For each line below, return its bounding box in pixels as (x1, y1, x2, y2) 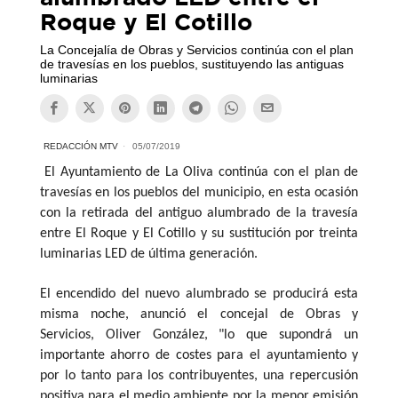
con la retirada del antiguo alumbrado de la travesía (39, 205, 359, 220)
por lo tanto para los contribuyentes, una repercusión (39, 368, 359, 383)
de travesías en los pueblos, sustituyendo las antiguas (39, 56, 344, 71)
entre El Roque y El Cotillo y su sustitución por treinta (39, 226, 359, 241)
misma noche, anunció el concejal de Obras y (39, 306, 359, 322)
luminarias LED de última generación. (39, 246, 258, 261)
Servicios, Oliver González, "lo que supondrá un (39, 327, 359, 342)
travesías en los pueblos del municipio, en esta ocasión (39, 185, 359, 200)
